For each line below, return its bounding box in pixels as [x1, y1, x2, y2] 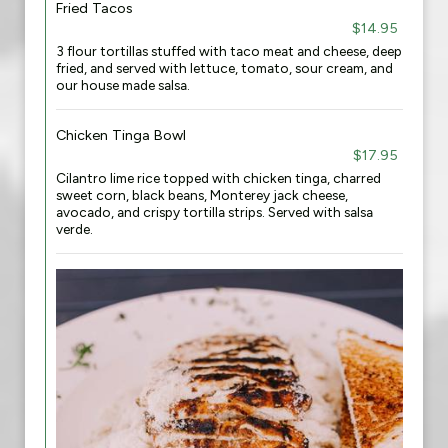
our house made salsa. [56, 77, 190, 93]
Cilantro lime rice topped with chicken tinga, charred [56, 170, 381, 186]
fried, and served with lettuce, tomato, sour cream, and [56, 60, 393, 76]
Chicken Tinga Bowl [56, 126, 186, 144]
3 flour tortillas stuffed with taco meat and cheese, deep [56, 43, 402, 59]
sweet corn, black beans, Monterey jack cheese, [56, 187, 348, 203]
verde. [56, 221, 93, 237]
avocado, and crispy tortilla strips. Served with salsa [56, 204, 373, 220]
